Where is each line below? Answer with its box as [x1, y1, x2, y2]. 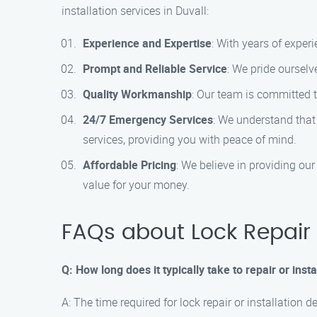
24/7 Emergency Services [83, 112, 213, 127]
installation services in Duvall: [62, 3, 209, 18]
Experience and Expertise [83, 35, 212, 51]
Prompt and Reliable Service [83, 61, 227, 76]
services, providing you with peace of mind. [83, 132, 296, 147]
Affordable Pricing [83, 157, 176, 173]
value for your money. [83, 177, 190, 192]
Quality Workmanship [83, 86, 192, 102]
